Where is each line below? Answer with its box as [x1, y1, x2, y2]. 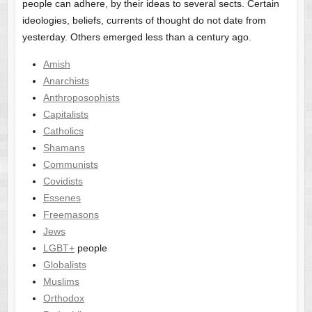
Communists [42, 159, 98, 171]
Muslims [42, 276, 79, 288]
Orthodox [42, 292, 84, 304]
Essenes [42, 192, 81, 204]
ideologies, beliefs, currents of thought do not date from [22, 15, 266, 26]
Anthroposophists [42, 92, 120, 104]
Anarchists [42, 75, 89, 87]
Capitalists [42, 109, 88, 120]
